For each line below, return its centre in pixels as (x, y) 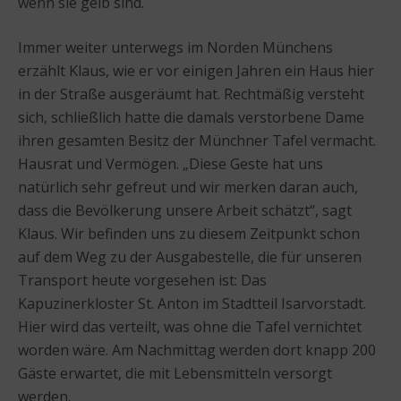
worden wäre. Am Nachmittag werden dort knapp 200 (197, 350)
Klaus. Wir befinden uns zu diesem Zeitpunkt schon (189, 233)
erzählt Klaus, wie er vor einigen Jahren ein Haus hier (196, 70)
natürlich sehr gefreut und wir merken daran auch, (188, 187)
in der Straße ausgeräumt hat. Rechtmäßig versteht (191, 94)
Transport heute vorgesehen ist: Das (142, 280)
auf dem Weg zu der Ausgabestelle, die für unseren (190, 256)
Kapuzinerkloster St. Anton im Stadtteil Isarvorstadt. (192, 303)
